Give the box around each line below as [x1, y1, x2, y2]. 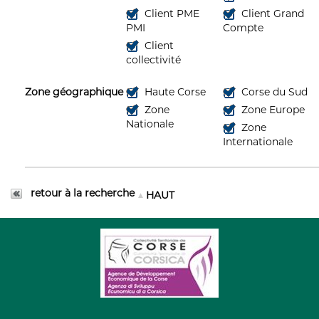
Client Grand [238, 6, 304, 20]
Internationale [222, 135, 293, 148]
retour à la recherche [25, 186, 135, 199]
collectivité [126, 53, 181, 66]
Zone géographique [25, 85, 126, 98]
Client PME [142, 6, 199, 20]
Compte [222, 21, 263, 34]
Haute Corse [142, 85, 206, 98]
